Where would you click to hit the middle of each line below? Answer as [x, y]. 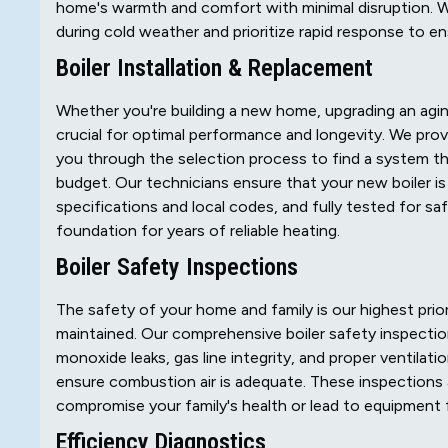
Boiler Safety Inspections [177, 267]
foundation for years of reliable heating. [198, 231]
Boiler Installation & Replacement [214, 68]
